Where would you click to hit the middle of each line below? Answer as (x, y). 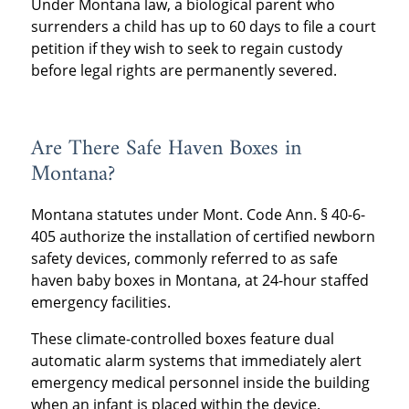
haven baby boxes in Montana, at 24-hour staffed (199, 281)
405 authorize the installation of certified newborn (203, 237)
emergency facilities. (100, 303)
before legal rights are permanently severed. (184, 71)
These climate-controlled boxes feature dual (182, 339)
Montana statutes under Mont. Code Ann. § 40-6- (198, 215)
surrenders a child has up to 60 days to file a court (203, 27)
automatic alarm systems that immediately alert (196, 361)
